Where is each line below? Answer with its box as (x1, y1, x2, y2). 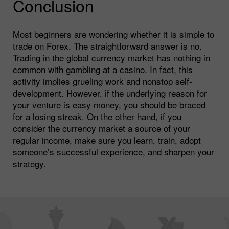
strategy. (13, 156, 46, 170)
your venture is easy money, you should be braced (13, 98, 205, 111)
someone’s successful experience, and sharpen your (13, 145, 214, 158)
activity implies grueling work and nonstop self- (13, 74, 192, 87)
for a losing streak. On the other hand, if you (13, 109, 181, 123)
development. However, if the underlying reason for (13, 86, 207, 99)
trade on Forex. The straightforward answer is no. (13, 39, 202, 52)
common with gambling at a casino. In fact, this (13, 62, 193, 76)
